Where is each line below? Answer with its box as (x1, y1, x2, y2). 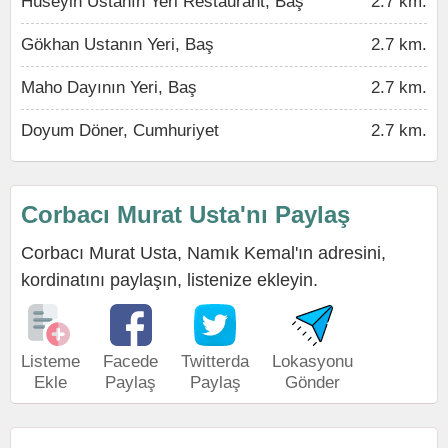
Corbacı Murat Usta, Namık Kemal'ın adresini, (21, 243, 386, 263)
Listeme (21, 352, 80, 371)
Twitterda (181, 352, 249, 371)
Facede (103, 352, 158, 371)
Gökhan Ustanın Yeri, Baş (21, 35, 214, 54)
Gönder (285, 373, 340, 392)
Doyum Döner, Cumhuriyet (21, 121, 219, 140)
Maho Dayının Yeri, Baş (21, 78, 197, 97)
